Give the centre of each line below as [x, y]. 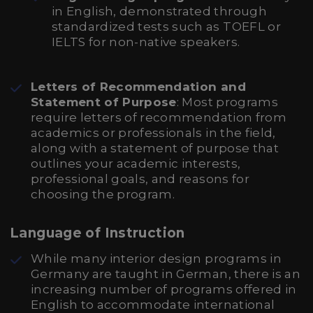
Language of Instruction [97, 233]
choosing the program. [103, 194]
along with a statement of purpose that [155, 148]
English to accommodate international [153, 305]
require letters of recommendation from [159, 117]
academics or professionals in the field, [153, 133]
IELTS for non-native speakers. [146, 42]
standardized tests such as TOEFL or [166, 27]
